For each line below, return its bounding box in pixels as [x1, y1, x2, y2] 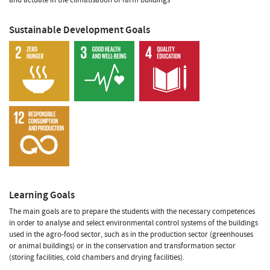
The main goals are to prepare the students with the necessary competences [9, 206, 255, 217]
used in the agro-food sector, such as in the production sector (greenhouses [9, 228, 253, 240]
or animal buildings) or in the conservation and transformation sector [9, 240, 236, 251]
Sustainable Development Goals [9, 22, 150, 37]
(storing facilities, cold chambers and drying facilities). [9, 251, 184, 263]
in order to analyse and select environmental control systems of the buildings [9, 217, 258, 228]
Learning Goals [9, 187, 75, 202]
